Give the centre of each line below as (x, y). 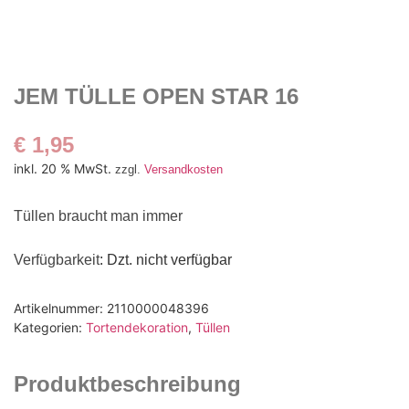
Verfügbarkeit (57, 259)
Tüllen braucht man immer (98, 215)
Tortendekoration (137, 328)
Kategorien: (50, 328)
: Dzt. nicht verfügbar (166, 259)
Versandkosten (184, 170)
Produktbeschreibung (127, 384)
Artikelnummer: (60, 309)
